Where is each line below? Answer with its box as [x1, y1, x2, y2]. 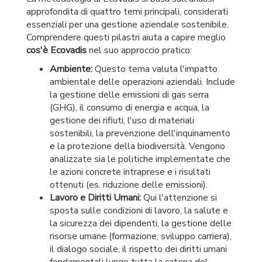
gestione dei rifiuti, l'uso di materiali [50, 114, 194, 127]
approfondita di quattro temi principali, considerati [26, 5, 228, 18]
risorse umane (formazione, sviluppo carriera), [50, 230, 232, 243]
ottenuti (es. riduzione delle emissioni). [50, 178, 208, 191]
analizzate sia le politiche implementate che [50, 153, 230, 166]
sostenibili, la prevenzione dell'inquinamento [50, 127, 230, 140]
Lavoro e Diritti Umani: [50, 191, 141, 204]
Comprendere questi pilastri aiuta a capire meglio [26, 31, 226, 44]
